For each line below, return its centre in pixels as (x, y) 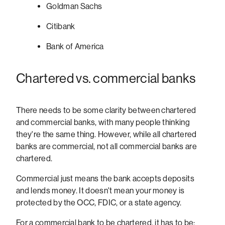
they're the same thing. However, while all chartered (106, 134)
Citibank (61, 26)
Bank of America (75, 46)
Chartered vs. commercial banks (106, 78)
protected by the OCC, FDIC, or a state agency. (99, 202)
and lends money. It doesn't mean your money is (100, 190)
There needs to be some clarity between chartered (106, 110)
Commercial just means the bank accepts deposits (105, 178)
